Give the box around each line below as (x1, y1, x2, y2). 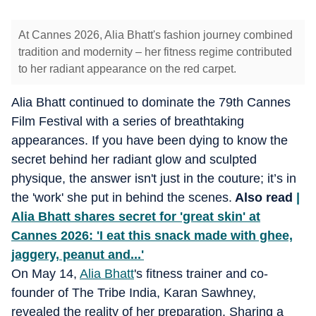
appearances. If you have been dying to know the (11, 133, 288, 147)
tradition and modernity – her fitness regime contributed (18, 46, 292, 58)
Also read (232, 190, 296, 205)
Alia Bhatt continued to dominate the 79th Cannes (11, 95, 291, 109)
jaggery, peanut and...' (11, 248, 144, 262)
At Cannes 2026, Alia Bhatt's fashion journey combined (18, 29, 293, 41)
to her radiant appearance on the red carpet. (18, 63, 236, 75)
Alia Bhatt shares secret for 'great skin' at (11, 209, 260, 224)
